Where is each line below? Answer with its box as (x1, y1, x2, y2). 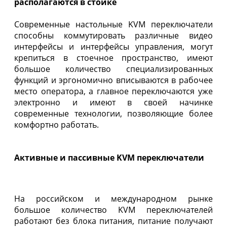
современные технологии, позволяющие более (14, 107, 213, 119)
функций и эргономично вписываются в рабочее (14, 74, 213, 86)
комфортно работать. (14, 119, 99, 130)
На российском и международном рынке (14, 193, 213, 205)
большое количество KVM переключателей (14, 204, 213, 216)
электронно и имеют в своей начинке (14, 96, 213, 108)
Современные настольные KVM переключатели (14, 18, 213, 30)
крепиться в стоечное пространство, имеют (14, 52, 213, 63)
